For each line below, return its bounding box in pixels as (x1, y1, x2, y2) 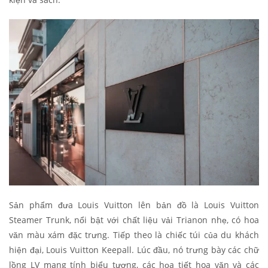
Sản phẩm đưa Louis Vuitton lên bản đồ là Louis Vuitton (9, 199, 259, 211)
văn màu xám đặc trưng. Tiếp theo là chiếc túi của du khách (9, 229, 259, 241)
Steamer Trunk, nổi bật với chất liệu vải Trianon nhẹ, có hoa (9, 214, 259, 226)
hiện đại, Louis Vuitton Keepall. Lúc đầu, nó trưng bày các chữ (9, 244, 259, 256)
